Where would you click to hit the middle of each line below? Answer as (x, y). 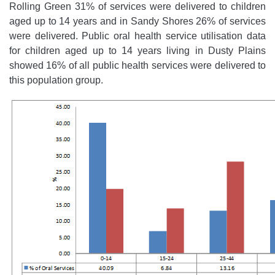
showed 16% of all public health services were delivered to (137, 65)
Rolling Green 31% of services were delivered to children (137, 6)
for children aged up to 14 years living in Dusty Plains (137, 51)
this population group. (56, 80)
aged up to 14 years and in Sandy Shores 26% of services (137, 21)
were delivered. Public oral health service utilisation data (137, 36)
